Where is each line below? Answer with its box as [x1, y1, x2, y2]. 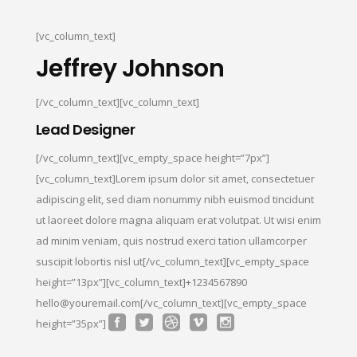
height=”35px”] [35, 316, 108, 331]
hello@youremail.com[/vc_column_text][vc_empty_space [35, 295, 307, 310]
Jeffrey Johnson [35, 51, 225, 85]
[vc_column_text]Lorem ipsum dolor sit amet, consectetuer [35, 171, 315, 186]
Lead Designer [35, 119, 135, 139]
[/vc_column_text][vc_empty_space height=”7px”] [35, 150, 269, 165]
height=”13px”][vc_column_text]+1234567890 [35, 274, 247, 289]
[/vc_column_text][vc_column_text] [35, 94, 199, 109]
